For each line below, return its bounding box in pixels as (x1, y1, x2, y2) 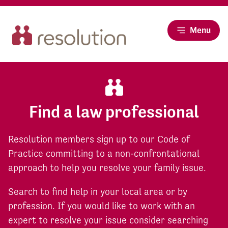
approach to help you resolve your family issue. (8, 162, 206, 174)
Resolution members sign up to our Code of (8, 133, 190, 145)
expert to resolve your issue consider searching (8, 214, 208, 226)
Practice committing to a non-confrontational (8, 148, 199, 159)
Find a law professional (29, 102, 199, 122)
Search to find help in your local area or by (8, 186, 187, 197)
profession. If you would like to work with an (8, 200, 195, 212)
